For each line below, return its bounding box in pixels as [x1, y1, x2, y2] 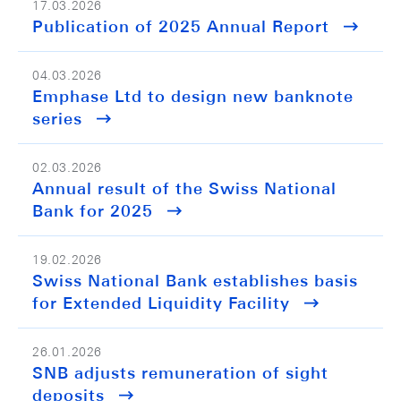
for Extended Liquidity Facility [32, 294, 290, 312]
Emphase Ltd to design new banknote [32, 87, 354, 106]
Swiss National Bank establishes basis [32, 271, 358, 290]
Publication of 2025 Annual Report [32, 17, 329, 36]
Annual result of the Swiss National [32, 179, 337, 198]
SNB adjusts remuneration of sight [32, 363, 328, 382]
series [32, 109, 82, 128]
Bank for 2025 [32, 201, 153, 220]
